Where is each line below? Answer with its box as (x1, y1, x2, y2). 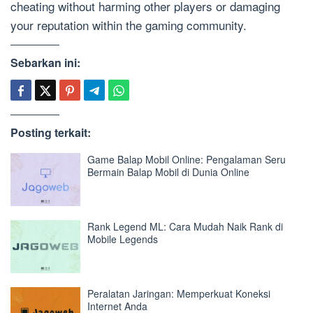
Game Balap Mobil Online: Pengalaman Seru (87, 152, 286, 166)
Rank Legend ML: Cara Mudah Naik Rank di (87, 219, 283, 233)
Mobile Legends (87, 231, 158, 246)
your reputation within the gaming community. (10, 16, 247, 34)
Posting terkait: (10, 124, 91, 140)
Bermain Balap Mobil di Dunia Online (87, 165, 249, 179)
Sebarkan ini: (10, 54, 80, 71)
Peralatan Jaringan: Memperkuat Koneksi (87, 286, 270, 300)
